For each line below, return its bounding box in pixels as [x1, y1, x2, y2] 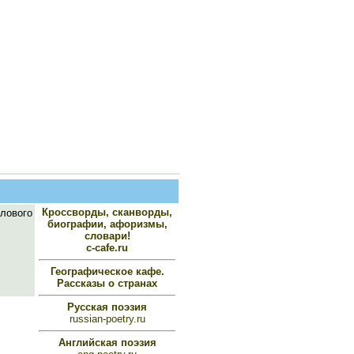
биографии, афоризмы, [47, 218, 168, 230]
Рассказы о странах [57, 277, 157, 289]
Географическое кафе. [50, 265, 164, 277]
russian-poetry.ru [69, 313, 145, 325]
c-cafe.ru [86, 242, 128, 254]
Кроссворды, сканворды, [42, 206, 172, 218]
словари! [84, 230, 130, 242]
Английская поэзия [58, 337, 156, 348]
